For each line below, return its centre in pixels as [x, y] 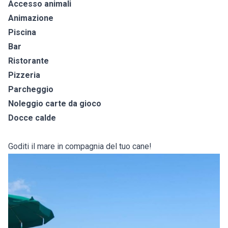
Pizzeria [24, 75]
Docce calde [32, 118]
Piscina [22, 33]
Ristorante [28, 61]
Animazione [31, 18]
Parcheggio [31, 90]
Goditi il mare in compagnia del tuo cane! [80, 147]
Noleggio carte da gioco [55, 104]
